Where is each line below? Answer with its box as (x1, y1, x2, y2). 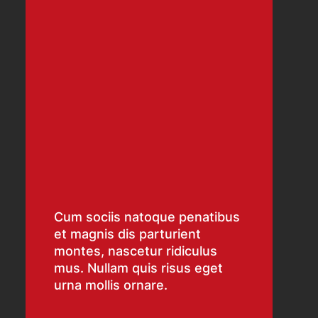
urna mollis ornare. (54, 278, 168, 293)
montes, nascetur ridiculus (54, 243, 217, 259)
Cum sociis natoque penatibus (54, 209, 240, 225)
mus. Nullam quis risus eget (54, 261, 223, 276)
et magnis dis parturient (54, 226, 201, 242)
